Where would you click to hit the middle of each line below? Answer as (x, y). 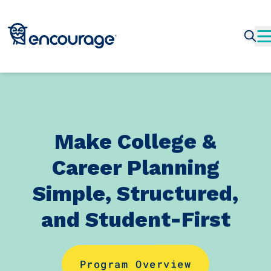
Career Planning (135, 167)
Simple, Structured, (135, 193)
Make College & (135, 141)
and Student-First (135, 219)
